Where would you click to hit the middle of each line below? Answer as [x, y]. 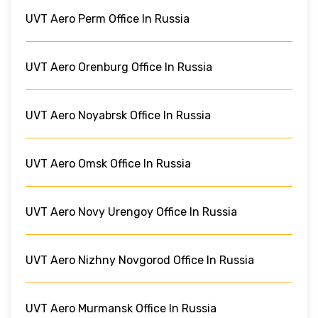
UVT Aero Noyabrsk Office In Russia [118, 115]
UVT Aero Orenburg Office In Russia [119, 67]
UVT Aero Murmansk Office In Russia [121, 308]
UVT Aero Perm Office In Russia [108, 18]
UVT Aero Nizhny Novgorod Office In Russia [140, 260]
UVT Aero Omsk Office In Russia [108, 163]
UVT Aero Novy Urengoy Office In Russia [131, 212]
